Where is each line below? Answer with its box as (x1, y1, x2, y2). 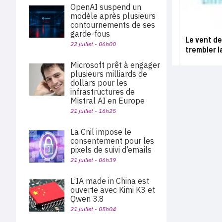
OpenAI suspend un (70, 2, 141, 12)
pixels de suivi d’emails (70, 145, 152, 155)
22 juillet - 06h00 (70, 40, 116, 48)
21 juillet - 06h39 (70, 156, 116, 164)
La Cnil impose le (70, 127, 131, 137)
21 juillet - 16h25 (70, 107, 116, 114)
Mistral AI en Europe (70, 96, 145, 106)
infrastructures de (70, 87, 135, 97)
